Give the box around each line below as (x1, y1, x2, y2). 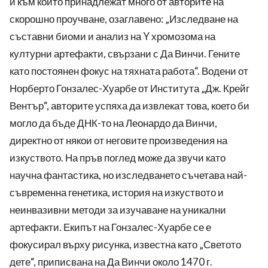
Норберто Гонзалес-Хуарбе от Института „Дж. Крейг (10, 82, 249, 95)
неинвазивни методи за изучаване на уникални (10, 203, 226, 217)
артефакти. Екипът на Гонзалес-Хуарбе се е (10, 221, 211, 234)
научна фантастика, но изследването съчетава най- (10, 169, 247, 182)
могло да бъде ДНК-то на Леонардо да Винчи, (10, 117, 217, 130)
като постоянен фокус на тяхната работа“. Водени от (10, 65, 248, 78)
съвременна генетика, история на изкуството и (10, 186, 224, 199)
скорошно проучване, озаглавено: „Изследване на (10, 13, 238, 26)
